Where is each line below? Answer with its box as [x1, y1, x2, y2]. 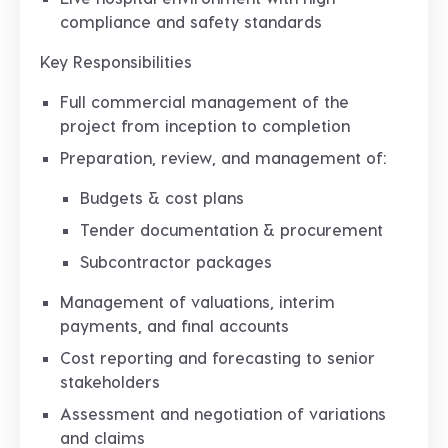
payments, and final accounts [60, 316, 289, 335]
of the [297, 92, 349, 111]
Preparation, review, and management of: [60, 148, 387, 167]
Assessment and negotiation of [60, 404, 309, 423]
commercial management [91, 92, 297, 111]
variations [309, 404, 386, 423]
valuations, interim [191, 292, 335, 311]
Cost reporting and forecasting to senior [60, 348, 375, 367]
